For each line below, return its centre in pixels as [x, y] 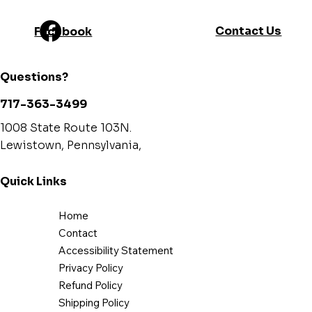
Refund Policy [90, 286]
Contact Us [249, 31]
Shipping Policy [94, 303]
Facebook [63, 31]
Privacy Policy [91, 268]
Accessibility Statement [116, 251]
